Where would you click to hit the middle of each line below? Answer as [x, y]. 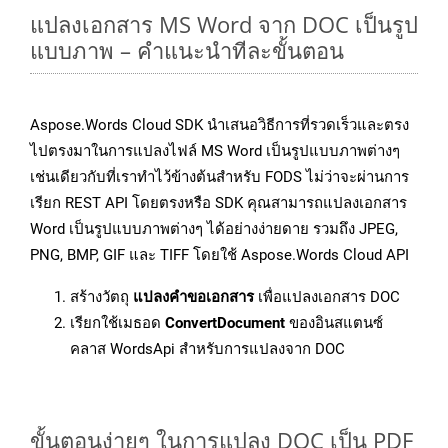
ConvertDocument [225, 323]
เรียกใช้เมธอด [117, 323]
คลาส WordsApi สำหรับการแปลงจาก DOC [207, 349]
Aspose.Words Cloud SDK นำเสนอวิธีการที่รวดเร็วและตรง [219, 125]
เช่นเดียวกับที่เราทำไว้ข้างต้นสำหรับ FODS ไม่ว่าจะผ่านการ [219, 177]
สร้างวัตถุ [101, 297]
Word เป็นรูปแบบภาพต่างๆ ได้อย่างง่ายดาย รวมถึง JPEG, [214, 229]
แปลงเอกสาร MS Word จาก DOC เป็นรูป [224, 24]
